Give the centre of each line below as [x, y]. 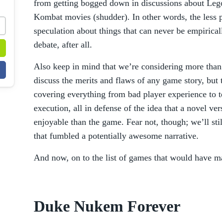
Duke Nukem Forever [107, 206]
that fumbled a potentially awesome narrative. [116, 136]
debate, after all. [63, 45]
